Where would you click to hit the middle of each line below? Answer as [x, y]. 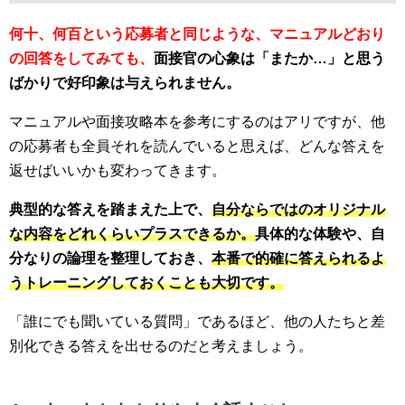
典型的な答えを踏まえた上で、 [110, 209]
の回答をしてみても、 [81, 58]
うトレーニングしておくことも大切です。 [146, 282]
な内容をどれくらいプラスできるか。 [132, 233]
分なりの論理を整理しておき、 [110, 258]
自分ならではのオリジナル [298, 209]
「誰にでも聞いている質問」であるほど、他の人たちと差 [197, 321]
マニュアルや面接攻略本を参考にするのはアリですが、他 [197, 121]
